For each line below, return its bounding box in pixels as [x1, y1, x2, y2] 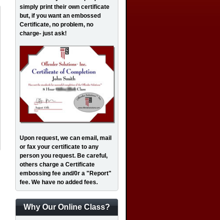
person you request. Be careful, [20, 152, 108, 159]
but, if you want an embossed [20, 12, 101, 19]
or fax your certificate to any [20, 143, 99, 150]
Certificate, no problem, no [20, 21, 93, 28]
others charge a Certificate [20, 161, 95, 168]
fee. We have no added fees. [20, 179, 98, 186]
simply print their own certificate [20, 3, 110, 10]
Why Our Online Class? [24, 203, 110, 211]
